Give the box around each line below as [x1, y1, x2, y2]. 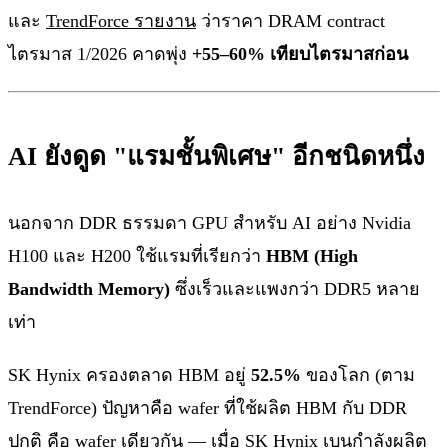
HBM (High [266, 246, 358, 267]
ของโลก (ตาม [301, 365, 415, 386]
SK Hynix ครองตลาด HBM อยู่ [8, 365, 251, 386]
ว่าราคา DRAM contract [196, 11, 385, 32]
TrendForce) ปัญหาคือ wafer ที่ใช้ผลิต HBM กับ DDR [8, 398, 407, 419]
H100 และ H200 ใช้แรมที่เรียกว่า [8, 246, 266, 267]
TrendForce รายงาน [46, 11, 196, 32]
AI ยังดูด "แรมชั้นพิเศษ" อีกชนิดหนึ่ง [8, 142, 425, 172]
